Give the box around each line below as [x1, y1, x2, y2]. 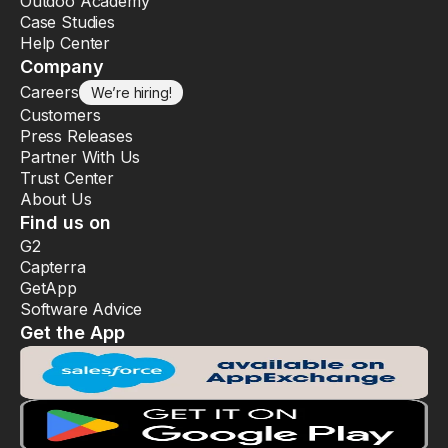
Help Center [20, 33, 111, 54]
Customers [20, 105, 101, 126]
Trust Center [20, 168, 114, 189]
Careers [20, 82, 79, 103]
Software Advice [20, 299, 143, 320]
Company [20, 56, 105, 78]
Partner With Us [20, 147, 141, 168]
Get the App [20, 322, 126, 344]
